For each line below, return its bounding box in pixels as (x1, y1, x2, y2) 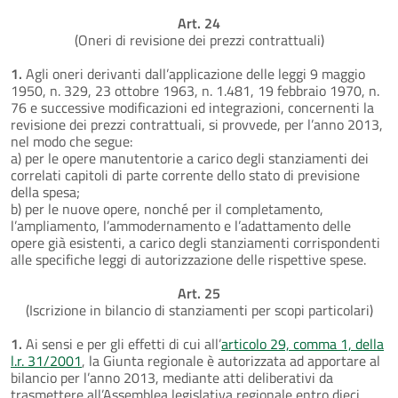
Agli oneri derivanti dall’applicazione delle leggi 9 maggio (26, 62, 365, 84)
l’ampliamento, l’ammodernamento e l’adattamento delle (11, 214, 351, 236)
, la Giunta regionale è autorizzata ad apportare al (82, 349, 380, 371)
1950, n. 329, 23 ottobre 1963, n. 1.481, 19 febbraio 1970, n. (11, 79, 379, 101)
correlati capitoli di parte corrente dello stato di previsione (11, 163, 360, 186)
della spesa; (11, 180, 80, 203)
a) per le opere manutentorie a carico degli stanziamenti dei (11, 147, 369, 169)
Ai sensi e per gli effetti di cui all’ (22, 332, 221, 354)
